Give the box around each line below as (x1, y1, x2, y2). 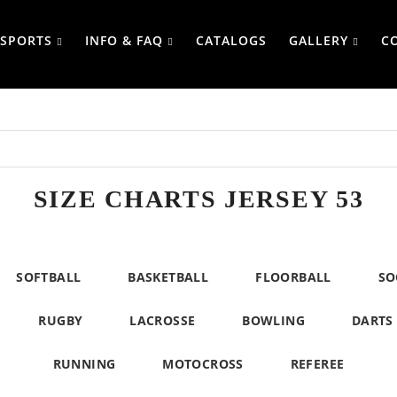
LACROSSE (129, 312, 196, 329)
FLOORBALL (255, 269, 331, 285)
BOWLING (242, 312, 306, 329)
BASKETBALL (128, 269, 209, 285)
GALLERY (288, 32, 348, 49)
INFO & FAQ (84, 32, 163, 49)
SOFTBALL (16, 269, 82, 285)
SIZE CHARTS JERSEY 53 (33, 185, 364, 213)
